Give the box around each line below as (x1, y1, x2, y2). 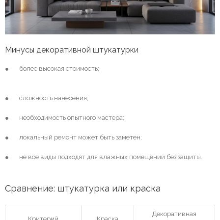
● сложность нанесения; (5, 94, 88, 102)
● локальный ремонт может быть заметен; (5, 133, 142, 141)
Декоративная (152, 210, 196, 218)
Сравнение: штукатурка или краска (5, 183, 161, 193)
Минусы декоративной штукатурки (5, 45, 138, 55)
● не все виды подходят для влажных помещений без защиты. (5, 153, 202, 161)
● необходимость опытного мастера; (5, 113, 124, 121)
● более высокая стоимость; (5, 64, 99, 72)
